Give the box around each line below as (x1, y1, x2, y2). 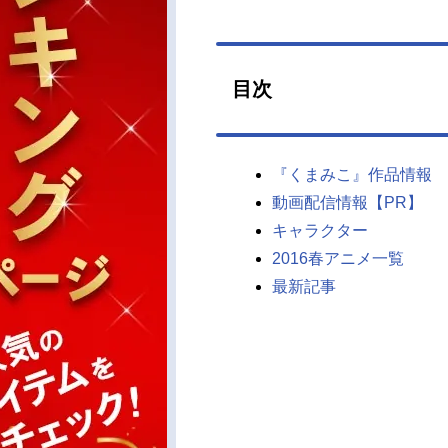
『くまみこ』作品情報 (272, 166, 432, 183)
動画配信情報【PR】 (272, 194, 423, 211)
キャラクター (272, 222, 368, 239)
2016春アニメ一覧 (272, 250, 404, 267)
